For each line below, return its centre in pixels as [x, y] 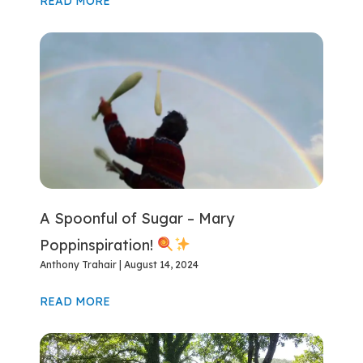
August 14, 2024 [160, 264]
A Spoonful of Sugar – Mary [137, 218]
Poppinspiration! [99, 245]
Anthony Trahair [80, 264]
